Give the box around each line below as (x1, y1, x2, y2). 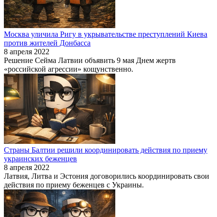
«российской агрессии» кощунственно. (4, 64, 133, 73)
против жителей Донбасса (4, 38, 91, 47)
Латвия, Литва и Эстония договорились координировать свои (4, 171, 209, 180)
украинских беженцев (4, 154, 77, 163)
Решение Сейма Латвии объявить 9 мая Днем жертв (4, 56, 176, 64)
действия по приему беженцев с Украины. (4, 180, 144, 189)
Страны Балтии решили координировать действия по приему (4, 145, 207, 154)
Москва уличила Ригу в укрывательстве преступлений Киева (4, 30, 207, 38)
